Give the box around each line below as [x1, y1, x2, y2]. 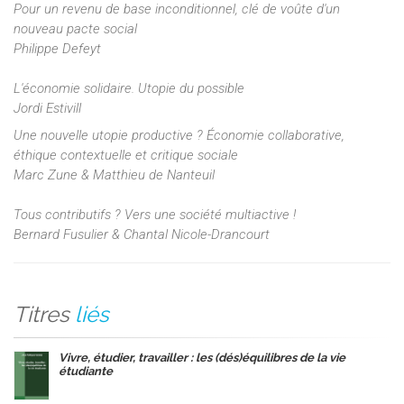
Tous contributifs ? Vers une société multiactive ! [14, 206, 303, 223]
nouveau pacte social [14, 20, 137, 37]
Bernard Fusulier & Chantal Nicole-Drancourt [14, 225, 270, 243]
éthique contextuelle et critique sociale [14, 146, 242, 163]
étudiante [59, 363, 113, 378]
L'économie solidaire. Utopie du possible [14, 79, 252, 96]
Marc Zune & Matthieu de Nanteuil [14, 166, 215, 183]
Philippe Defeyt [14, 40, 101, 57]
